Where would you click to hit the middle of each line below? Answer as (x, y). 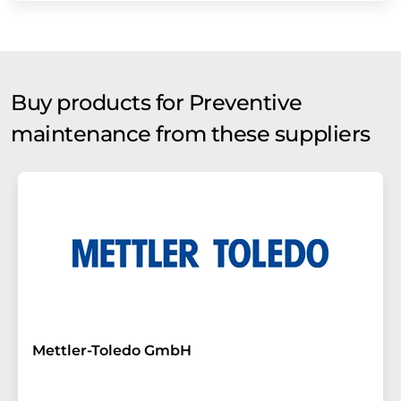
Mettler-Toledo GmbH (112, 350)
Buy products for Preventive (157, 102)
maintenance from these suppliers (191, 133)
